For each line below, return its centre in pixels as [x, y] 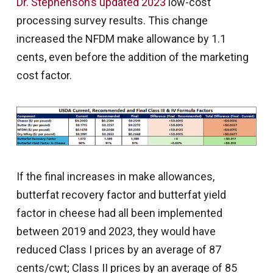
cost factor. [44, 76]
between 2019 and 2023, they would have [116, 232]
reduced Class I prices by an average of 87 [119, 250]
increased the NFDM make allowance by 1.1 [121, 39]
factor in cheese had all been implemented [119, 213]
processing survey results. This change [112, 21]
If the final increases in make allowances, [115, 177]
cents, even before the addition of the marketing [132, 57]
